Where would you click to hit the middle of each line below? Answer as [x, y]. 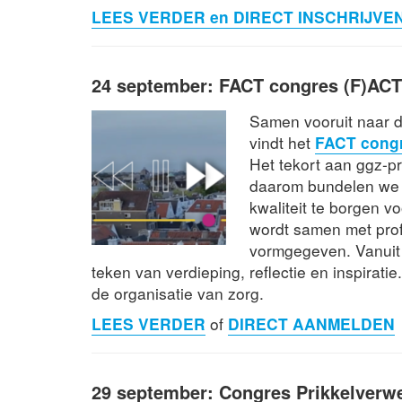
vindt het [283, 142]
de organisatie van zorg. [178, 293]
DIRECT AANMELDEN [311, 323]
